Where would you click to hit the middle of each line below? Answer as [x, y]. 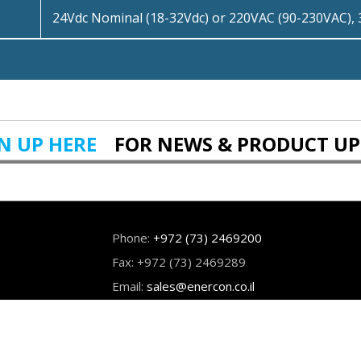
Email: [129, 286]
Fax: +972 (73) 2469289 [179, 261]
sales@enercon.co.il [201, 286]
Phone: [133, 237]
